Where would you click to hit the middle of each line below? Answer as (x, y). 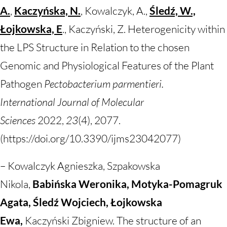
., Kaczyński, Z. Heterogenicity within (144, 29)
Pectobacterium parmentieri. (104, 84)
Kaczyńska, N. (47, 10)
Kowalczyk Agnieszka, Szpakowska (84, 166)
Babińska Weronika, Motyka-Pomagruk (127, 184)
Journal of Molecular (101, 102)
